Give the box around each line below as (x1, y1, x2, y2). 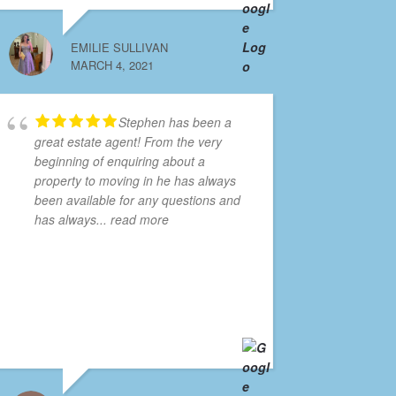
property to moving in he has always (34, 171, 237, 190)
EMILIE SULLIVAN (71, 39, 169, 57)
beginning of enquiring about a (34, 152, 206, 171)
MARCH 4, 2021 (71, 57, 155, 74)
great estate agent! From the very (34, 133, 223, 151)
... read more (96, 210, 170, 229)
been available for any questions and (34, 191, 241, 209)
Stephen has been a (118, 113, 232, 132)
